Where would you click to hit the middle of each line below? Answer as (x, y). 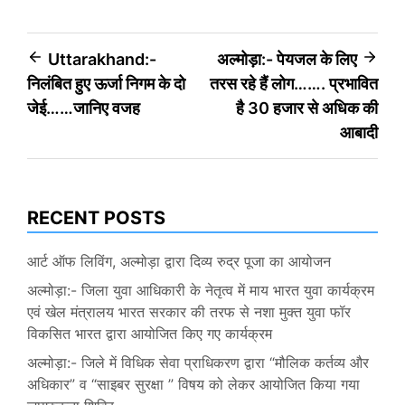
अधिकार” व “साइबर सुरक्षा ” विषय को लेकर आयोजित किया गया (193, 385)
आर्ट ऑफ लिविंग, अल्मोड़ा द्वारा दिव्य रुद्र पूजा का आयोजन (179, 262)
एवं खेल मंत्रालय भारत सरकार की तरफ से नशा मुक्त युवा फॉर (189, 312)
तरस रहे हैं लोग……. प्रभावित (294, 84)
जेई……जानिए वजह (84, 108)
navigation (82, 95)
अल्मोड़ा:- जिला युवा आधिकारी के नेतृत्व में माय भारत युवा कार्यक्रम (201, 291)
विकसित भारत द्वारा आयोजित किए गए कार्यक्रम (150, 334)
